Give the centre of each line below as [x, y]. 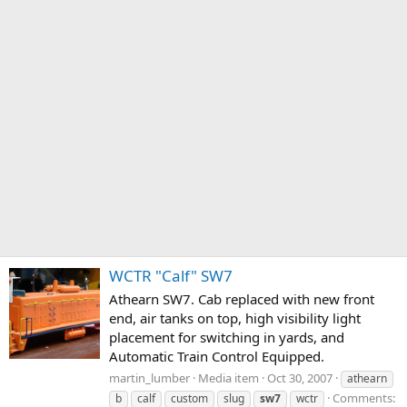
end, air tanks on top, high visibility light [235, 318]
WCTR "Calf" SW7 [171, 276]
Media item [228, 377]
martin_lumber [149, 377]
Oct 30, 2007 [300, 377]
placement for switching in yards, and [227, 338]
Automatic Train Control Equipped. [217, 357]
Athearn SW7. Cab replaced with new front [242, 299]
